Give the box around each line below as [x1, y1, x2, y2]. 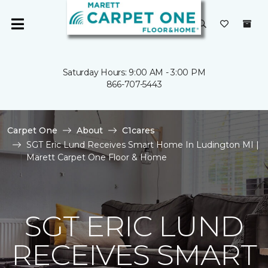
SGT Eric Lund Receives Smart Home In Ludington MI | [26, 139, 259, 150]
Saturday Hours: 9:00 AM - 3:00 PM [62, 67, 206, 78]
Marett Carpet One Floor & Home [26, 152, 167, 163]
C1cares [122, 125, 155, 136]
